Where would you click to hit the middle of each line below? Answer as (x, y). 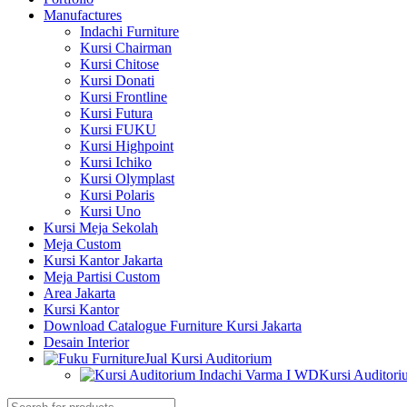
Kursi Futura (116, 113)
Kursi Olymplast (127, 179)
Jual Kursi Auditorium (208, 358)
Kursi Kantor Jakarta (103, 260)
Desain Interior (86, 342)
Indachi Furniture (129, 31)
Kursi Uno (110, 211)
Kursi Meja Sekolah (101, 228)
